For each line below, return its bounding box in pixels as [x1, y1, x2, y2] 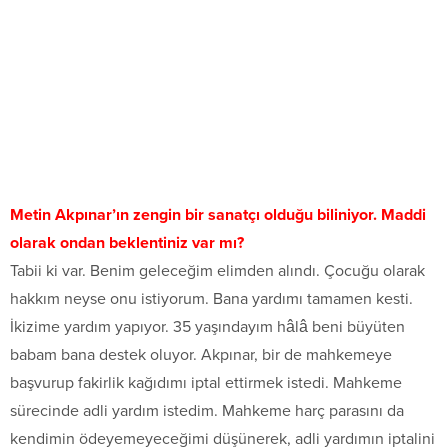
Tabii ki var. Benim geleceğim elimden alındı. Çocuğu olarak [10, 261, 425, 282]
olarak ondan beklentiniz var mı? [10, 233, 244, 254]
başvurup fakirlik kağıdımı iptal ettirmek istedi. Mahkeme [10, 373, 402, 394]
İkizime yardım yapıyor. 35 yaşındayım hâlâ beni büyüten [10, 317, 405, 338]
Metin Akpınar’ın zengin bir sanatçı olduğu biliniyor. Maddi [10, 205, 426, 226]
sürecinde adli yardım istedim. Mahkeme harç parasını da [10, 401, 404, 422]
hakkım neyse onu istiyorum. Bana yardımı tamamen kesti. [10, 289, 413, 310]
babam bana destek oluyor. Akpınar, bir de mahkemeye [10, 345, 392, 366]
